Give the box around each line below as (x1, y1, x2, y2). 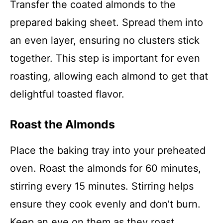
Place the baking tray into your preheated (10, 144, 206, 156)
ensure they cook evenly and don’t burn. (10, 198, 201, 210)
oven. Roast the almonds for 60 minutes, (10, 162, 201, 174)
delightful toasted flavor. (10, 88, 124, 100)
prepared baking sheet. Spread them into (10, 16, 203, 28)
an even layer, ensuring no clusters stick (10, 34, 200, 46)
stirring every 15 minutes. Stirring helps (10, 180, 194, 192)
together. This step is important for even (10, 52, 200, 64)
